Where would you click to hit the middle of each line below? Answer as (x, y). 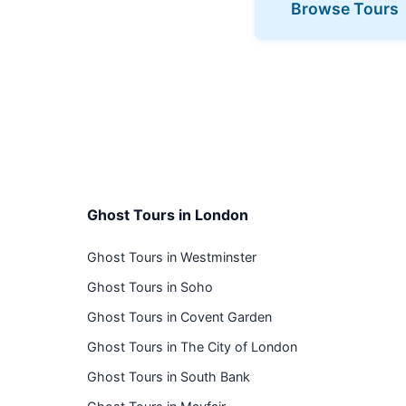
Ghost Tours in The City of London (192, 347)
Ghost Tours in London (168, 215)
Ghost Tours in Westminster (172, 257)
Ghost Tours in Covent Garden (179, 317)
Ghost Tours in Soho (150, 287)
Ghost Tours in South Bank (169, 377)
